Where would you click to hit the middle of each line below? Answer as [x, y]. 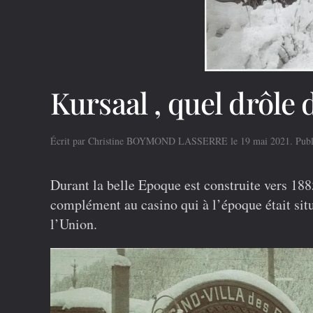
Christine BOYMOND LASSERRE [158, 141]
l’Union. [74, 224]
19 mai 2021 [265, 141]
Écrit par [69, 141]
